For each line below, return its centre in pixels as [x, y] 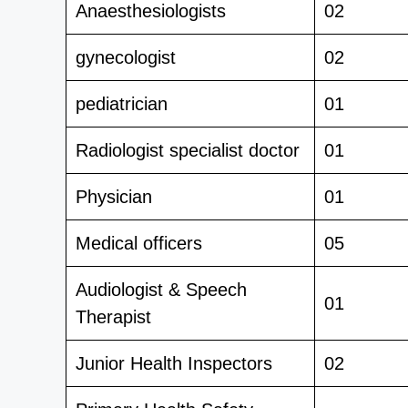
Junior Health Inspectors [174, 363]
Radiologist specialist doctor [188, 150]
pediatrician [122, 103]
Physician [114, 196]
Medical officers [139, 243]
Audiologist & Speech [161, 289]
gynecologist [126, 57]
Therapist [113, 316]
